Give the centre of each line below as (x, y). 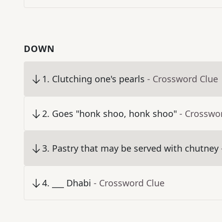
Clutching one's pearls (98, 79)
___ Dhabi (72, 183)
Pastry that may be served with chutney (135, 148)
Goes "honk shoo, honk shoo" (114, 114)
